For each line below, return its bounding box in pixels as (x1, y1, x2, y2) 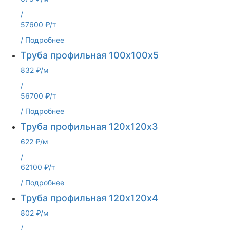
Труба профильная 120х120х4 (21, 193, 158, 203)
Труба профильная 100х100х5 (21, 50, 159, 61)
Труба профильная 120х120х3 (21, 121, 158, 132)
